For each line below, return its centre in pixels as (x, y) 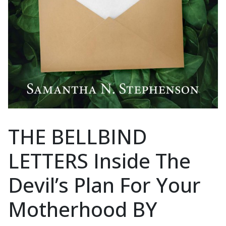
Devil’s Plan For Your (104, 185)
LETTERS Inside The (99, 160)
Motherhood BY (83, 209)
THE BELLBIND (77, 136)
